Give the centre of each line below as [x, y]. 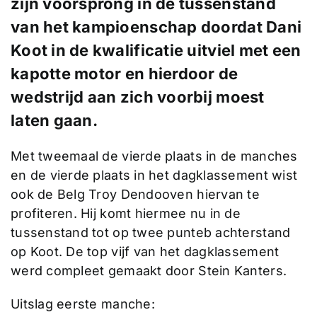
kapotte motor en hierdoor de [124, 73]
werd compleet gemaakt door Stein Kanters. [149, 270]
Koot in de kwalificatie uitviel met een [156, 50]
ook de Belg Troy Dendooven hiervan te [135, 194]
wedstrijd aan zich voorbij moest [137, 97]
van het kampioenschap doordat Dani [156, 27]
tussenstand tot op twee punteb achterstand [150, 232]
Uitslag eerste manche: [82, 304]
